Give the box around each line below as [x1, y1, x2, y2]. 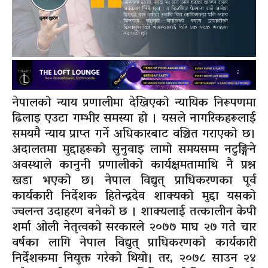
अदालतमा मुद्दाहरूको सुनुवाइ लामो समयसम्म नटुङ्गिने [12, 139, 256, 162]
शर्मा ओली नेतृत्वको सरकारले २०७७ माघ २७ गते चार [12, 217, 256, 240]
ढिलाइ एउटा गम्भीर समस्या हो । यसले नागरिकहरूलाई [12, 108, 256, 131]
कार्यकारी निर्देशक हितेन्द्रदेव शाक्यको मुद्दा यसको [12, 185, 256, 209]
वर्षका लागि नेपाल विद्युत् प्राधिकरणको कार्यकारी [12, 232, 256, 255]
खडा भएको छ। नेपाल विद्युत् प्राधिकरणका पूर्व [12, 170, 256, 193]
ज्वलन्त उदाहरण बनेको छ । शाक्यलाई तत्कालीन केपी [12, 201, 256, 224]
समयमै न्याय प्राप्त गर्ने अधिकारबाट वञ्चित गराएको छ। [12, 123, 256, 147]
